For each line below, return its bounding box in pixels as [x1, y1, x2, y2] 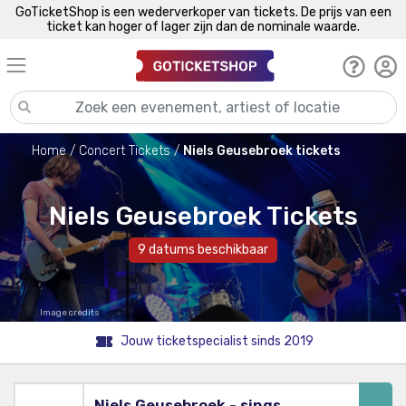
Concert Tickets [79, 143, 170, 159]
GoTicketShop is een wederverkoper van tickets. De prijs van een [14, 4, 391, 20]
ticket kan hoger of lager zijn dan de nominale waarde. [46, 18, 360, 34]
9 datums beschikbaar [138, 242, 268, 258]
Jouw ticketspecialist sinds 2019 [120, 333, 314, 350]
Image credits [40, 307, 100, 319]
